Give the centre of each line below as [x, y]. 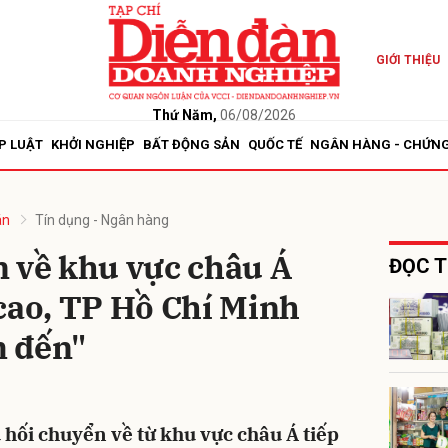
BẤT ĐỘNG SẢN [191, 144]
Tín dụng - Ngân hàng [102, 220]
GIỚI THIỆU [407, 60]
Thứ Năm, [184, 114]
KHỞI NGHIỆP [93, 144]
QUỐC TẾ [275, 144]
